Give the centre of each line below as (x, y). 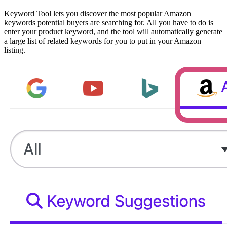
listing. (15, 50)
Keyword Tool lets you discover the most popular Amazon (98, 13)
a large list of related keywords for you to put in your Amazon (103, 41)
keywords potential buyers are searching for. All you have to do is (109, 22)
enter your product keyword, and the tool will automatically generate (113, 31)
